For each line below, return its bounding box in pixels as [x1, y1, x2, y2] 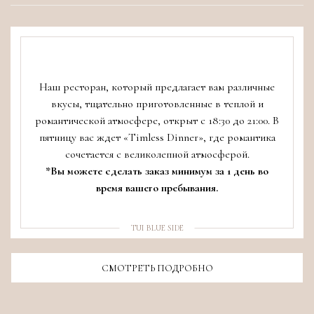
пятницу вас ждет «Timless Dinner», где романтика [39, 130, 275, 145]
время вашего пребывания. [96, 181, 218, 196]
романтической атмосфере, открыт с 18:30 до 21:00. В [35, 114, 279, 128]
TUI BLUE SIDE [130, 223, 184, 233]
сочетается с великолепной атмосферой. [64, 147, 250, 162]
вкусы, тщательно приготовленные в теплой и [50, 97, 264, 111]
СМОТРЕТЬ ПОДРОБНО [101, 261, 213, 274]
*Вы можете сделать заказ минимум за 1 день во [46, 164, 268, 179]
